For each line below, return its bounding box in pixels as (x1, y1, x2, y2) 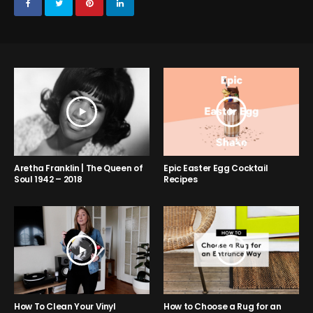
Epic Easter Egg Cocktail (163, 162, 268, 175)
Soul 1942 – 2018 (14, 173, 82, 186)
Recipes (163, 173, 198, 186)
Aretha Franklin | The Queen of (14, 162, 143, 175)
